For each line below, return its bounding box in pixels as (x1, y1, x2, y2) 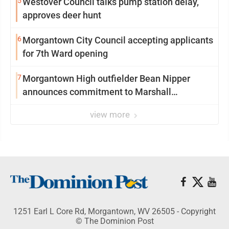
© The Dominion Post (75, 216, 154, 226)
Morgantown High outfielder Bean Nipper (22, 73, 190, 84)
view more (90, 109, 132, 120)
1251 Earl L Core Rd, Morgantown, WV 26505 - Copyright (13, 207, 216, 216)
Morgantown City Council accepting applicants (22, 35, 213, 45)
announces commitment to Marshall (22, 86, 171, 97)
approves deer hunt (22, 10, 101, 20)
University (22, 100, 64, 110)
